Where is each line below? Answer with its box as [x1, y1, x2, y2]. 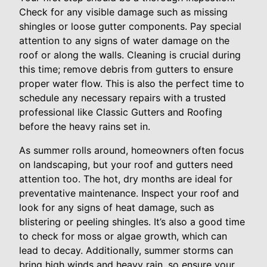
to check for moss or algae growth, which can [19, 230, 227, 243]
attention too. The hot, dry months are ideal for [19, 173, 232, 185]
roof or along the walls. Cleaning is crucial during [19, 49, 241, 61]
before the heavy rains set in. [19, 120, 150, 133]
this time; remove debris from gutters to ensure [19, 63, 233, 76]
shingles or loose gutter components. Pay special [19, 20, 241, 33]
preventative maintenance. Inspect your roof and [19, 187, 239, 200]
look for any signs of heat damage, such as [19, 201, 214, 214]
